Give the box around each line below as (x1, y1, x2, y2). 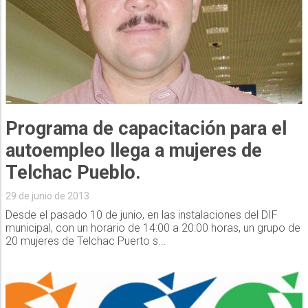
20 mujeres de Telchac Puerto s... (5, 234, 166, 247)
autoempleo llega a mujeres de (5, 139, 262, 162)
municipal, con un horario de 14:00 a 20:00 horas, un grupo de (5, 221, 300, 234)
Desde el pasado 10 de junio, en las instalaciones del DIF (5, 208, 278, 221)
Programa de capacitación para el (5, 117, 287, 140)
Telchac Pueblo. (5, 161, 141, 184)
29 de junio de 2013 (5, 190, 89, 201)
